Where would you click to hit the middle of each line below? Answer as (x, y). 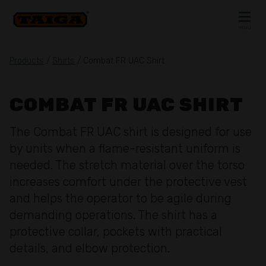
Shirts (64, 61)
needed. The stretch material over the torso (127, 165)
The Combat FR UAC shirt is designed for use (131, 132)
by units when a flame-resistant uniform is (125, 148)
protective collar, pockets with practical (116, 232)
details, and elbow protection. (90, 248)
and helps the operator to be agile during (121, 198)
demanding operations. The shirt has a (113, 215)
